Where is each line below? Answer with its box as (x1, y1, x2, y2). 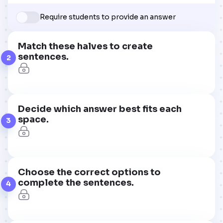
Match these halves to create (18, 40, 153, 52)
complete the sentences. (18, 177, 134, 189)
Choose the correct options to (18, 167, 161, 178)
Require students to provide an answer (40, 12, 176, 22)
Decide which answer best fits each (18, 104, 182, 115)
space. (18, 114, 49, 125)
